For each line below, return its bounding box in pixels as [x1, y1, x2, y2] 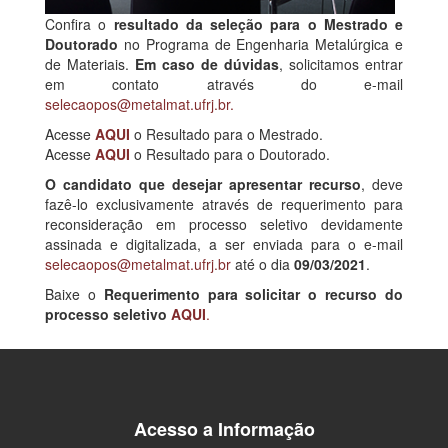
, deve [361, 173, 403, 194]
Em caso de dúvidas [135, 53, 279, 74]
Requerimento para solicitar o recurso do [103, 283, 404, 304]
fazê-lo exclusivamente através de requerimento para [45, 193, 403, 214]
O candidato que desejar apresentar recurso [45, 173, 361, 194]
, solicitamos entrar [279, 53, 403, 74]
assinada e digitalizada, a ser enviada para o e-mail [45, 233, 403, 254]
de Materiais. [45, 53, 135, 74]
